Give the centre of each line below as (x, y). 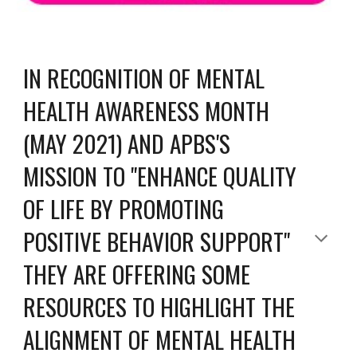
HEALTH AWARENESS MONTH (147, 110)
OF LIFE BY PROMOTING (124, 208)
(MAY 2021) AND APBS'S (127, 143)
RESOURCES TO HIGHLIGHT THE (159, 306)
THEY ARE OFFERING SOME (137, 274)
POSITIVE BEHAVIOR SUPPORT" (157, 241)
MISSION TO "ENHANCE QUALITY (160, 176)
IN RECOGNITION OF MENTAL (144, 78)
